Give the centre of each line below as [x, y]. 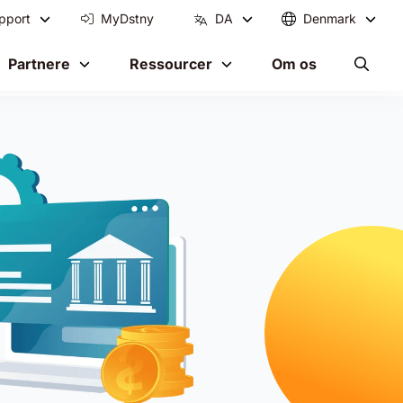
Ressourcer [171, 64]
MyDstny [127, 18]
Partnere [39, 64]
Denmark [330, 18]
